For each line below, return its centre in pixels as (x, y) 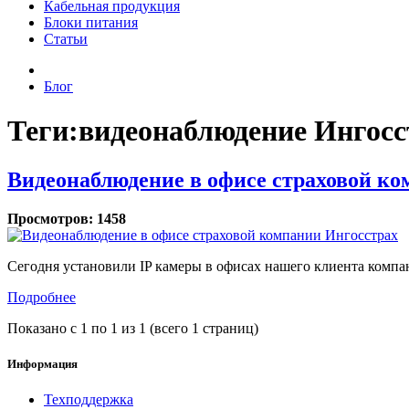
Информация (42, 363)
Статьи (66, 39)
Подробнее (42, 297)
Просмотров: (50, 218)
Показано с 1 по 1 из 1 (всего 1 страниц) (133, 328)
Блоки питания (91, 22)
